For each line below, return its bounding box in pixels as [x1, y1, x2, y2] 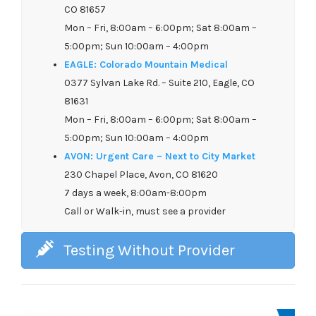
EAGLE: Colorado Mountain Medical [64, 58, 228, 71]
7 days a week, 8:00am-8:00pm [64, 186, 207, 199]
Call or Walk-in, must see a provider [64, 205, 226, 217]
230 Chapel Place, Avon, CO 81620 [64, 168, 218, 181]
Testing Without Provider [63, 241, 235, 260]
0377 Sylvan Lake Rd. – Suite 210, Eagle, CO [64, 76, 255, 89]
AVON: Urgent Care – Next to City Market [64, 150, 255, 162]
